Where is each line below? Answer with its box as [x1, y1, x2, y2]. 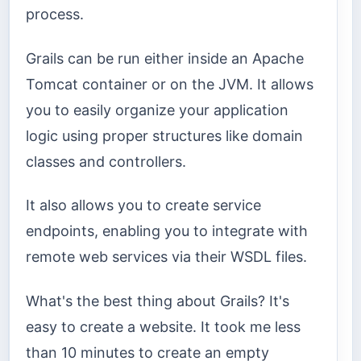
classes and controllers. [26, 152, 186, 170]
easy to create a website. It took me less [26, 317, 301, 335]
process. [26, 6, 84, 23]
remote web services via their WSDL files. [26, 248, 307, 266]
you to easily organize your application [26, 101, 288, 118]
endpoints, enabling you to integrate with [26, 222, 308, 240]
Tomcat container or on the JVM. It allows [26, 75, 313, 93]
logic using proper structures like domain [26, 127, 303, 144]
